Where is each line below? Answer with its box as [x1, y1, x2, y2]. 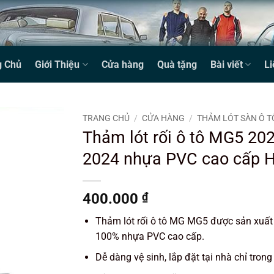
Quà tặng [157, 58, 197, 70]
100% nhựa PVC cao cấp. [95, 230, 204, 242]
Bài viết [210, 58, 243, 70]
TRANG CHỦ [82, 113, 130, 123]
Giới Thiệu [35, 58, 80, 70]
